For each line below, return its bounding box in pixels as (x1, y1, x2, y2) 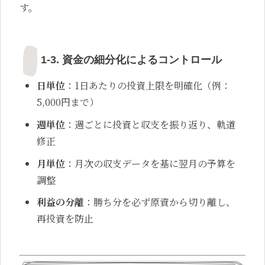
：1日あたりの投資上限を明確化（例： (65, 79, 231, 93)
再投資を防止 (37, 212, 94, 226)
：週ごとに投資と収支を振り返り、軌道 (65, 117, 236, 131)
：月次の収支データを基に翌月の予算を (65, 156, 236, 170)
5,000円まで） (37, 95, 99, 109)
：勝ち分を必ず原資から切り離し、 (84, 195, 236, 209)
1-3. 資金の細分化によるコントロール (41, 53, 222, 66)
